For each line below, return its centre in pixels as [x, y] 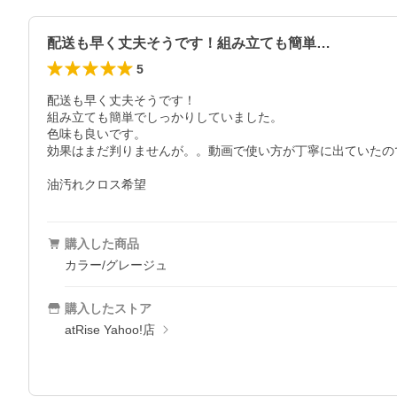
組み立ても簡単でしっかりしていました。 [165, 117]
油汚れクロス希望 [97, 184]
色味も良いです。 [97, 134]
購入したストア [108, 308]
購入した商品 [102, 244]
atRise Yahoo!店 [110, 330]
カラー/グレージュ [116, 265]
